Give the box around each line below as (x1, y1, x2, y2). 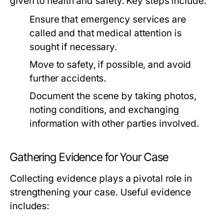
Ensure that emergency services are (29, 14, 186, 26)
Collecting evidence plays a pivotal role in (10, 173, 192, 185)
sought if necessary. (29, 41, 117, 53)
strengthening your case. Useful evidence (10, 187, 192, 198)
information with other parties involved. (29, 118, 199, 130)
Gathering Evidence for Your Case (10, 150, 169, 165)
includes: (10, 200, 50, 212)
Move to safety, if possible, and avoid (29, 59, 192, 71)
